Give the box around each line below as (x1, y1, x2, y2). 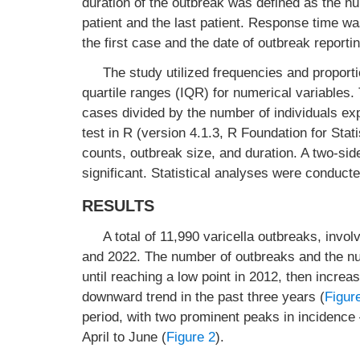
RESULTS (82, 197, 154, 215)
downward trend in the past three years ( (82, 289, 325, 305)
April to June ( (82, 329, 166, 345)
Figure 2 (166, 329, 215, 345)
